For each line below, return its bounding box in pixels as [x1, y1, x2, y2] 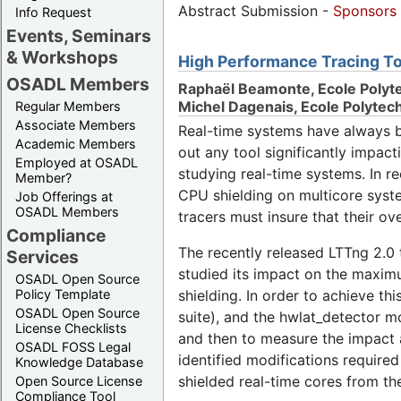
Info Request [15, 4, 91, 20]
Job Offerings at [15, 188, 113, 204]
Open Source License [15, 372, 142, 388]
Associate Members [15, 116, 136, 132]
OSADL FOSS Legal [15, 338, 131, 354]
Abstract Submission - [178, 2, 333, 21]
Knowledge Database [15, 354, 143, 370]
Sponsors [333, 2, 397, 21]
